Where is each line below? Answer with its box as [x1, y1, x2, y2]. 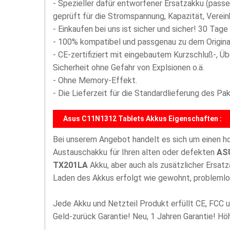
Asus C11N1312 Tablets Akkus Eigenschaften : [63, 114, 222, 123]
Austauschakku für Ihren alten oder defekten [53, 147, 217, 157]
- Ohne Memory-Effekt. [53, 75, 137, 85]
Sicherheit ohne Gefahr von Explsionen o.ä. [53, 63, 204, 72]
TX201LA [53, 160, 88, 170]
